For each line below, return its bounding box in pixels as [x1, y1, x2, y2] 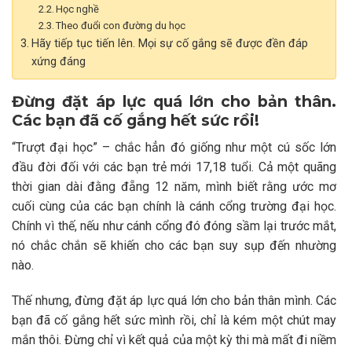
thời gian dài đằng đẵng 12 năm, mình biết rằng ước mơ [12, 178, 336, 194]
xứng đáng [31, 54, 86, 68]
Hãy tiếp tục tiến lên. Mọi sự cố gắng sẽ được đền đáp [31, 36, 308, 50]
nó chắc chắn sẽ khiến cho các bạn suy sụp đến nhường [12, 237, 336, 253]
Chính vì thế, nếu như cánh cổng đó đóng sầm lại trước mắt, [12, 218, 336, 233]
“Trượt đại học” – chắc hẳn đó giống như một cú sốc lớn [12, 139, 336, 155]
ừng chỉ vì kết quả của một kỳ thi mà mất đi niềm [73, 332, 337, 348]
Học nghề [56, 2, 102, 15]
